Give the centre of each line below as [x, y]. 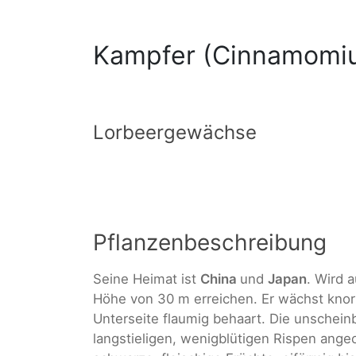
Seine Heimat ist [147, 279]
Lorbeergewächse [175, 133]
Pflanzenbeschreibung [210, 243]
